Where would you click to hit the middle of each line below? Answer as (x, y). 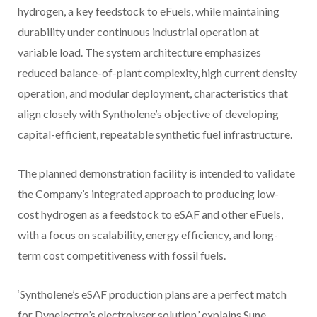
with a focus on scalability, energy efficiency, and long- (148, 235)
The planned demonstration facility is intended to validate (156, 173)
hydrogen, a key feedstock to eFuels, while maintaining (149, 11)
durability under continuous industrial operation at (138, 32)
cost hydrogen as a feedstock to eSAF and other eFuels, (150, 214)
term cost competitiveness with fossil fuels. (122, 255)
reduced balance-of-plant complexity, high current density (157, 73)
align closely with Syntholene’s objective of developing (148, 114)
